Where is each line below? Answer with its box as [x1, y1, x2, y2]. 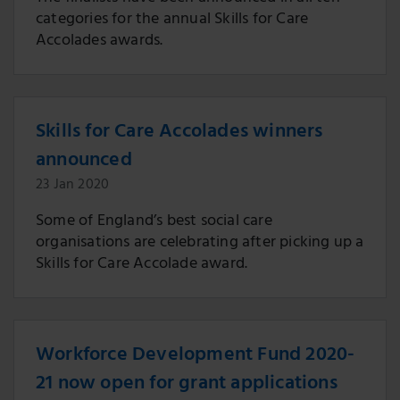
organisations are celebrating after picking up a [36, 229, 364, 259]
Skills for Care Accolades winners [36, 114, 323, 152]
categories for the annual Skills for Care [36, 5, 309, 36]
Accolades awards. [36, 27, 163, 57]
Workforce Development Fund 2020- [36, 337, 355, 375]
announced [36, 143, 132, 180]
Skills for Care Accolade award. [36, 250, 248, 280]
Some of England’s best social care [36, 207, 272, 237]
